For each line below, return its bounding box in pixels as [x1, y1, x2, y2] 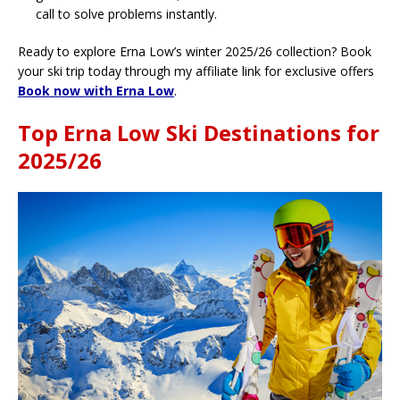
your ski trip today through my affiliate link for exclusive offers [18, 62, 374, 80]
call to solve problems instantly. [36, 5, 217, 23]
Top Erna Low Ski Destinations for [18, 118, 379, 148]
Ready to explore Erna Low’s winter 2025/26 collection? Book [18, 43, 371, 61]
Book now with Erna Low [18, 82, 174, 100]
